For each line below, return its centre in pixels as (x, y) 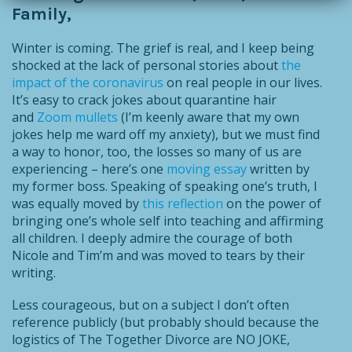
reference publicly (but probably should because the (165, 323)
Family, (42, 15)
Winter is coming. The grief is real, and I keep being (163, 48)
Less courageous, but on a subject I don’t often (150, 305)
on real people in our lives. (243, 83)
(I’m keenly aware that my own (209, 117)
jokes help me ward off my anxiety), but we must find (166, 135)
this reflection (183, 204)
